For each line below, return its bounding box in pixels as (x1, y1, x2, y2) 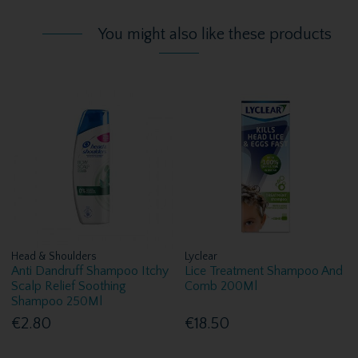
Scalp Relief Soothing (11, 279, 127, 294)
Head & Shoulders (11, 250, 97, 264)
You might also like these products (97, 25, 332, 43)
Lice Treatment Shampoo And (185, 264, 344, 279)
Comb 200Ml (185, 279, 258, 294)
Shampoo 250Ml (11, 294, 103, 309)
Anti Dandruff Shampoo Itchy (11, 264, 169, 279)
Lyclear (185, 250, 218, 264)
